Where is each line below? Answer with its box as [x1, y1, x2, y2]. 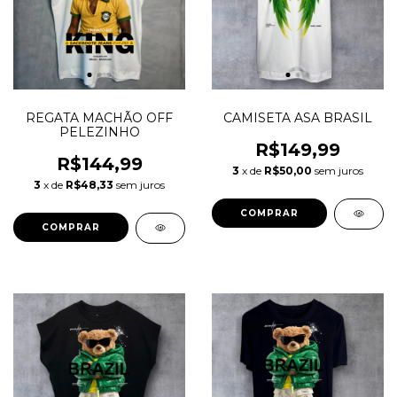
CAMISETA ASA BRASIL [223, 110, 372, 126]
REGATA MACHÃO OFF [26, 110, 173, 126]
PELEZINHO [58, 124, 140, 140]
